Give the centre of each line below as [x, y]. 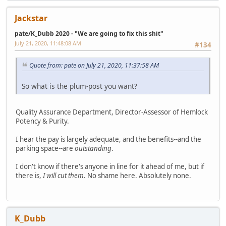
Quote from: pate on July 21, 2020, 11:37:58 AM [94, 66]
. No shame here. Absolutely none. [137, 176]
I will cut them [63, 176]
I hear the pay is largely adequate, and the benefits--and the [108, 139]
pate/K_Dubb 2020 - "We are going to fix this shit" [89, 34]
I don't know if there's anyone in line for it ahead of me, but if [110, 167]
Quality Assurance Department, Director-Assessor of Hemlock [112, 112]
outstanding [93, 149]
